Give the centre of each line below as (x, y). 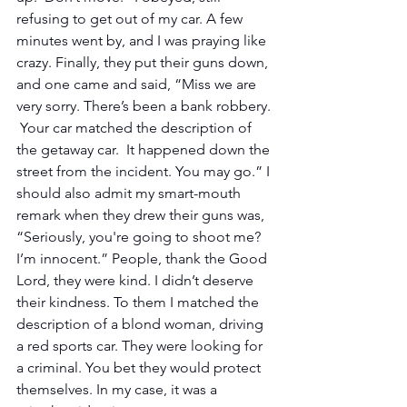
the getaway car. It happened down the (145, 149)
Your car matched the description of (136, 127)
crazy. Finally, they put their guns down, (144, 62)
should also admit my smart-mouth (130, 193)
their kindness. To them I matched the (139, 302)
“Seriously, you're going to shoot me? (140, 236)
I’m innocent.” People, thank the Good (144, 258)
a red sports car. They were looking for (141, 345)
